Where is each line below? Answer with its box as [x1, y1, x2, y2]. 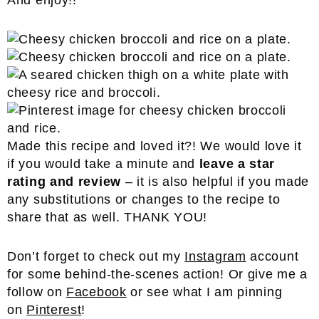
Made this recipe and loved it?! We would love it [7, 139, 302, 153]
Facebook [66, 285, 127, 299]
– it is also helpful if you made [120, 174, 310, 189]
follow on [7, 285, 67, 299]
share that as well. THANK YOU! [7, 210, 208, 224]
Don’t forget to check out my [7, 249, 185, 263]
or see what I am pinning [126, 285, 283, 299]
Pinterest [26, 303, 82, 317]
